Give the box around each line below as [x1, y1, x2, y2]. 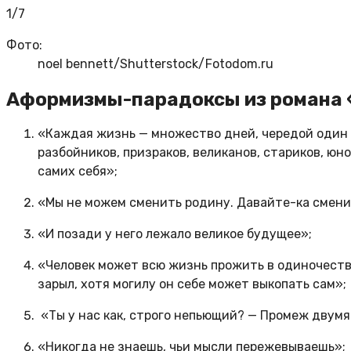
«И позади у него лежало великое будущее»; [38, 226, 312, 242]
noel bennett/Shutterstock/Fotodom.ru [38, 56, 273, 71]
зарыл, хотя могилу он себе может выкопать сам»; [38, 277, 346, 292]
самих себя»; [38, 164, 118, 179]
